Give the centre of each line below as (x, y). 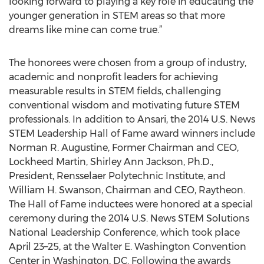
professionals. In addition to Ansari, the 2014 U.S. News (132, 119)
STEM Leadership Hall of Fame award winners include (132, 133)
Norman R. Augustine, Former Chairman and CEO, (124, 148)
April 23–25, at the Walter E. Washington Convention (128, 247)
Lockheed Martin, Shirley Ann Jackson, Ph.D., (111, 162)
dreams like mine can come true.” (85, 30)
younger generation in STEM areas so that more (117, 16)
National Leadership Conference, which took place (124, 232)
